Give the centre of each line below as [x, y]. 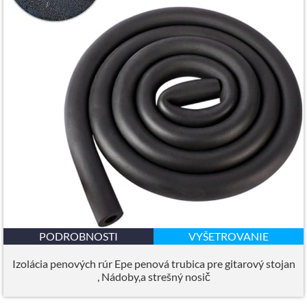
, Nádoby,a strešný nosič [153, 277]
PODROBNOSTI [78, 236]
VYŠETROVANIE [229, 236]
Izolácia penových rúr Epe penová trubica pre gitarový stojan [153, 264]
